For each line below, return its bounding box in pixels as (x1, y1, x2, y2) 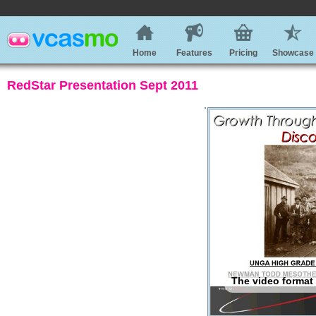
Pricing (229, 48, 257, 58)
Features (176, 48, 212, 58)
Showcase (272, 48, 314, 58)
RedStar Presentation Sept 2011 (7, 78, 198, 92)
